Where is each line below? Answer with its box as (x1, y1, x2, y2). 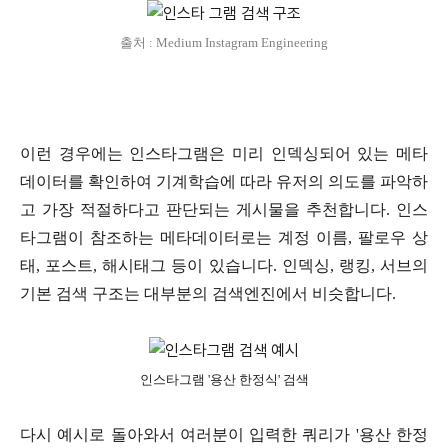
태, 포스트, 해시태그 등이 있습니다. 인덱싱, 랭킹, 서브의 (20, 257, 428, 275)
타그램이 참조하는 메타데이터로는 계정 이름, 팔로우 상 (20, 229, 428, 247)
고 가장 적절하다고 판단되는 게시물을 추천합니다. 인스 (20, 201, 428, 219)
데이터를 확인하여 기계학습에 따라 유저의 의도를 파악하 (20, 173, 428, 191)
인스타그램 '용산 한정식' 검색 (139, 371, 309, 387)
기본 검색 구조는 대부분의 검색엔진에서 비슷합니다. (20, 285, 396, 303)
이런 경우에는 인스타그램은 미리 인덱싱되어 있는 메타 (20, 145, 428, 163)
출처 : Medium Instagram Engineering (120, 35, 328, 51)
